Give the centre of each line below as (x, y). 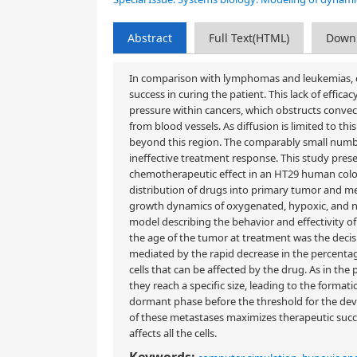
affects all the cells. (173, 333)
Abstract (150, 38)
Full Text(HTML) (249, 38)
